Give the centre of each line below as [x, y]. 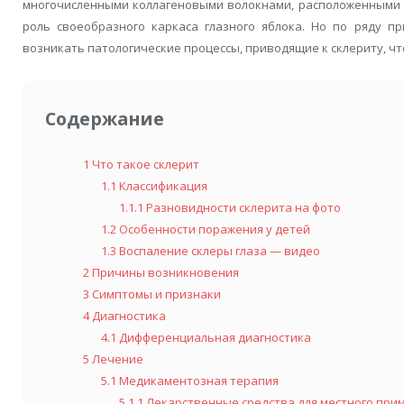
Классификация [162, 185]
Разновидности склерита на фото [242, 207]
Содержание [105, 119]
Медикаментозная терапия [197, 380]
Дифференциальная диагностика [214, 337]
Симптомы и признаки [155, 294]
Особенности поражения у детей [213, 229]
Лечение [116, 358]
